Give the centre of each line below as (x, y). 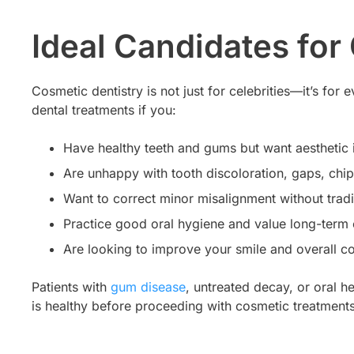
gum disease (148, 287)
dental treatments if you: (104, 110)
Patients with (71, 287)
